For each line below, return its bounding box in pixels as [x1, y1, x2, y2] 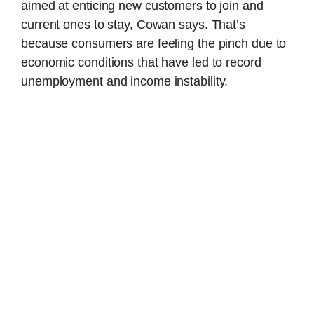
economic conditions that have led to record [21, 55, 261, 69]
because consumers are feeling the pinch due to [21, 36, 287, 50]
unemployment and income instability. [21, 74, 228, 88]
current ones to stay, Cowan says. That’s [21, 17, 245, 32]
